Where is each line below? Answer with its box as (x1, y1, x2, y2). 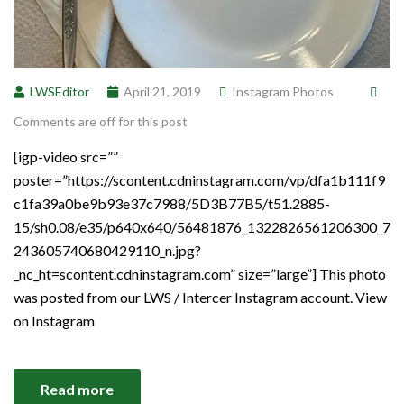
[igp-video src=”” (14, 147, 118, 165)
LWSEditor (30, 83, 89, 99)
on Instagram (14, 311, 95, 329)
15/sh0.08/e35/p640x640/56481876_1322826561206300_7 (14, 217, 390, 235)
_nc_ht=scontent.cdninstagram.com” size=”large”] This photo (14, 264, 386, 282)
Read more (41, 380, 114, 398)
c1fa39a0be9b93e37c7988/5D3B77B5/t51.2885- (14, 194, 330, 212)
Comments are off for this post (14, 113, 188, 129)
